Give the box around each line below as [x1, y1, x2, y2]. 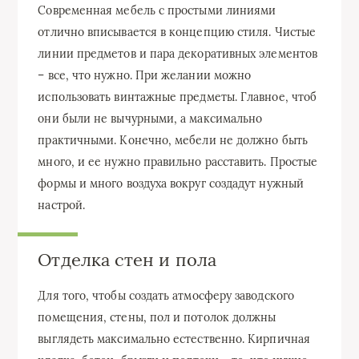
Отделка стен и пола [38, 248, 216, 271]
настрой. [38, 197, 86, 212]
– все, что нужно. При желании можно [38, 67, 252, 83]
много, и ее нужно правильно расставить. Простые [38, 154, 318, 169]
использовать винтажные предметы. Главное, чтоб [38, 89, 317, 104]
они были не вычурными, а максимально [38, 111, 263, 126]
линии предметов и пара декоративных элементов [38, 46, 318, 61]
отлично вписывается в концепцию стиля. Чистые [38, 24, 317, 39]
